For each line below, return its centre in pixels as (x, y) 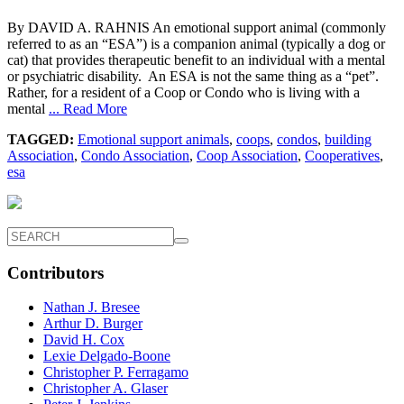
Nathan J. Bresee (92, 308)
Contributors (55, 272)
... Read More (88, 108)
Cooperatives (342, 155)
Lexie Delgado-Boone (107, 356)
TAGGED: (41, 139)
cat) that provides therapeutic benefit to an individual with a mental (196, 60)
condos (297, 139)
